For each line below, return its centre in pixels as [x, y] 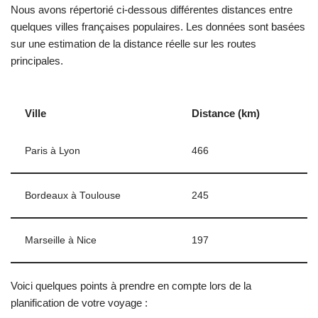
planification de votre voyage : [79, 303]
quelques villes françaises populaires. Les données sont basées [158, 27]
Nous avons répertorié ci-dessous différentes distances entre [152, 10]
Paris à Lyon [53, 151]
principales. [37, 61]
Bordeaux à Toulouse [73, 196]
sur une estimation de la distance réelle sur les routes [133, 44]
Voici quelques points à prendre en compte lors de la [131, 286]
